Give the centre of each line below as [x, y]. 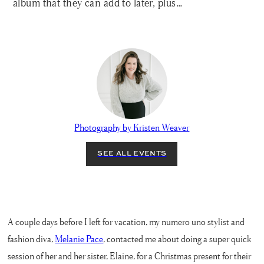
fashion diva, [32, 239]
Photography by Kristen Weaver [132, 128]
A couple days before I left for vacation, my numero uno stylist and [126, 222]
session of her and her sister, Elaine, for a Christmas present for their [130, 256]
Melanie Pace [79, 239]
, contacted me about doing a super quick [177, 239]
